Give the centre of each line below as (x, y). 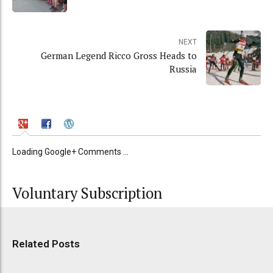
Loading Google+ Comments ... (70, 152)
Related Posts (46, 243)
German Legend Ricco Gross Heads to (119, 56)
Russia (183, 69)
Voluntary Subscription (87, 193)
